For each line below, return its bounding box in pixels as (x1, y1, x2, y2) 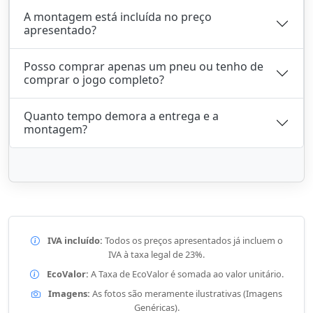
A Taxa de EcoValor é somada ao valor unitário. (88, 268, 284, 280)
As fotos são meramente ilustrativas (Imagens (89, 287, 282, 300)
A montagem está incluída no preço (24, 9, 212, 24)
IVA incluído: (47, 234, 103, 247)
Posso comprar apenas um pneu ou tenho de (24, 59, 263, 74)
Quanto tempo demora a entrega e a (24, 108, 219, 124)
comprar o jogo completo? (24, 72, 164, 87)
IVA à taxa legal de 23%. (108, 248, 205, 261)
